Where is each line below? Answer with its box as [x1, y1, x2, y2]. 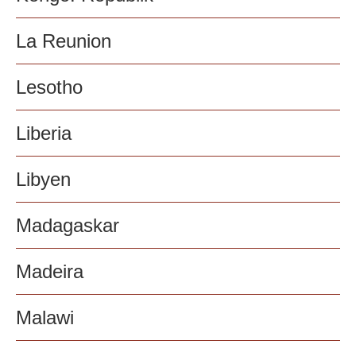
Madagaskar [16, 215, 119, 237]
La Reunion [16, 30, 111, 52]
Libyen [16, 168, 71, 191]
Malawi [16, 307, 74, 329]
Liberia [16, 122, 72, 145]
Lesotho [16, 76, 83, 99]
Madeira [16, 261, 83, 283]
